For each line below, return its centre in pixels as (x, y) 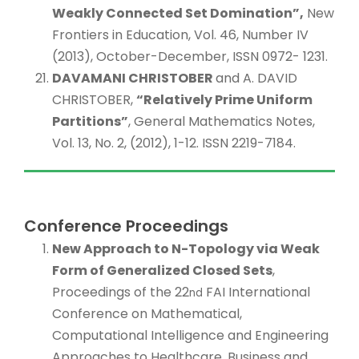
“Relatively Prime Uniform (224, 99)
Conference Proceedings (126, 226)
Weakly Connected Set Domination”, (178, 13)
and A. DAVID (256, 78)
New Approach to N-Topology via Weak (186, 248)
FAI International (256, 292)
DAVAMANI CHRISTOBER (134, 78)
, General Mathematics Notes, (222, 121)
